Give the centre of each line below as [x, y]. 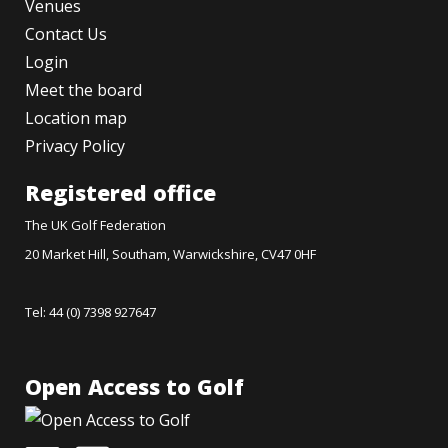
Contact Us [66, 34]
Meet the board [83, 90]
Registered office [120, 193]
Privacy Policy [75, 146]
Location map [76, 118]
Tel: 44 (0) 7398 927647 [90, 312]
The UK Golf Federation [95, 225]
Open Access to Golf [134, 387]
